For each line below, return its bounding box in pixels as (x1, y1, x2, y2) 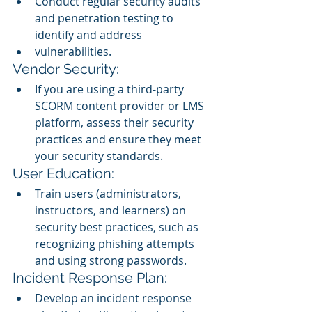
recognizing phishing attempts (35, 235, 197, 251)
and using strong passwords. (35, 252, 187, 268)
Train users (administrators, (35, 185, 184, 201)
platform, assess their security (35, 114, 196, 130)
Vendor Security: (13, 60, 119, 77)
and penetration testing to (35, 10, 176, 26)
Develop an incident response (35, 290, 194, 306)
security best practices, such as (35, 219, 201, 235)
